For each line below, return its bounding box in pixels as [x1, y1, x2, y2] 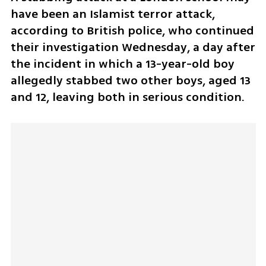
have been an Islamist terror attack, [10, 5, 215, 23]
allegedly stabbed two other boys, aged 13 [10, 72, 251, 90]
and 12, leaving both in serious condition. [10, 88, 248, 106]
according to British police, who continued [10, 22, 254, 40]
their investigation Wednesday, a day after [10, 39, 255, 56]
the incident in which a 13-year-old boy [10, 55, 235, 73]
